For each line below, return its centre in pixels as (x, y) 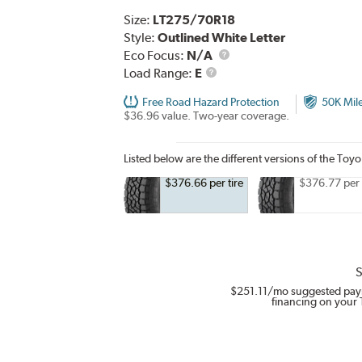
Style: (140, 37)
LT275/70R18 (194, 19)
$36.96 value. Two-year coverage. (206, 115)
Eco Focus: (155, 55)
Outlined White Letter (221, 37)
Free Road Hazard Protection (210, 101)
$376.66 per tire (204, 183)
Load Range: (159, 73)
